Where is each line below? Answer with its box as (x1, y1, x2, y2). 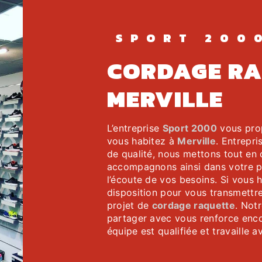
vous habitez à (106, 135, 178, 147)
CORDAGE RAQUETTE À (106, 53, 123, 88)
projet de (106, 199, 152, 211)
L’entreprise (113, 122, 163, 134)
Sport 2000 (162, 122, 217, 134)
